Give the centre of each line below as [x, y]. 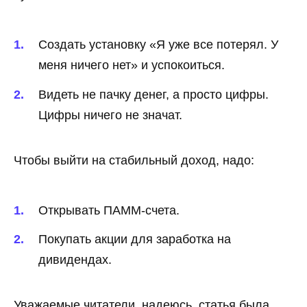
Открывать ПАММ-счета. [109, 210]
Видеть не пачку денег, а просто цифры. [153, 94]
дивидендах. [75, 260]
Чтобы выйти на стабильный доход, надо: [134, 160]
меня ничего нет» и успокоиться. [132, 65]
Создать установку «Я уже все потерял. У [158, 44]
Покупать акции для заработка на [135, 240]
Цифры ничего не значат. [110, 115]
